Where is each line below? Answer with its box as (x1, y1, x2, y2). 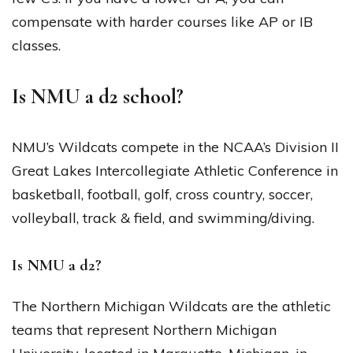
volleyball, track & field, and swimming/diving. (12, 208, 314, 227)
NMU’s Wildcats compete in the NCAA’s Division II (12, 137, 339, 156)
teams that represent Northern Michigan (12, 321, 277, 340)
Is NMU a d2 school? (12, 83, 184, 110)
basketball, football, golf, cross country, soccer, (12, 184, 313, 203)
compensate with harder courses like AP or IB (12, 12, 313, 31)
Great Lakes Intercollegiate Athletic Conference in (12, 161, 338, 180)
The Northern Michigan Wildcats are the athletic (12, 297, 331, 316)
